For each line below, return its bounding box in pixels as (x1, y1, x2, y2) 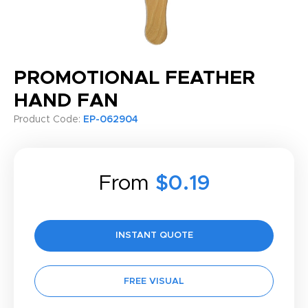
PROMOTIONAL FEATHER (14, 69, 255, 88)
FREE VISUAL (124, 277, 184, 286)
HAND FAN (14, 91, 118, 111)
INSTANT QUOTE (115, 231, 193, 240)
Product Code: (14, 115, 83, 124)
